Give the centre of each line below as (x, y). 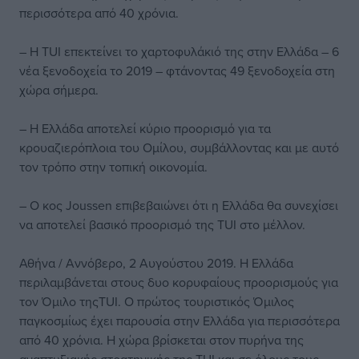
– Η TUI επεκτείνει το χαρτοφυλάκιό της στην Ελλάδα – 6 (179, 51)
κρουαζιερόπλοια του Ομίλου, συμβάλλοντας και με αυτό (179, 147)
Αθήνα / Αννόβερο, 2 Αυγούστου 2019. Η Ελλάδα (156, 263)
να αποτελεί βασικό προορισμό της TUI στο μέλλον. (162, 224)
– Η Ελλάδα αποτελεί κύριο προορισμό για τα (145, 128)
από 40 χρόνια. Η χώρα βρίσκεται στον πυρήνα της (161, 340)
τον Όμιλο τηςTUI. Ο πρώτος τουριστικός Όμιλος (157, 301)
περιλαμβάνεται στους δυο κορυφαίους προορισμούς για (179, 282)
